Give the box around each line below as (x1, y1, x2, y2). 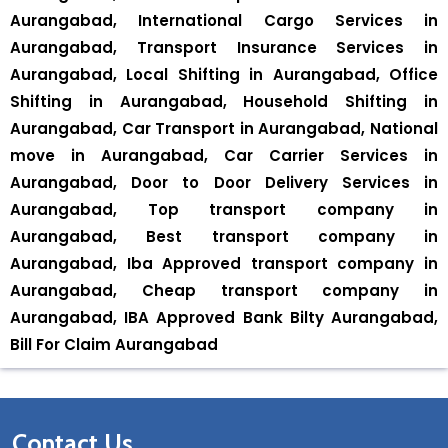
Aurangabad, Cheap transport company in (10, 280, 438, 301)
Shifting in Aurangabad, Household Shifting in (10, 91, 438, 112)
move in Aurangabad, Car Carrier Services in (10, 145, 438, 166)
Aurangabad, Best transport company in (10, 226, 438, 247)
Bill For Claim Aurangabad (10, 334, 218, 355)
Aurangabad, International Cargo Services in (10, 10, 438, 31)
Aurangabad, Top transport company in (10, 199, 438, 220)
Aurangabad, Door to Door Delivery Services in (10, 172, 438, 193)
